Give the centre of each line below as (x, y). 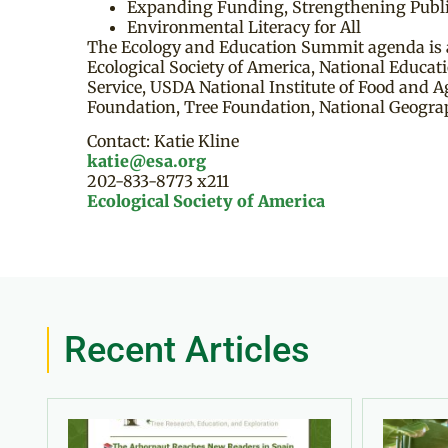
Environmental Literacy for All (244, 26)
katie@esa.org (146, 160)
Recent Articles (187, 349)
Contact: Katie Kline (163, 140)
